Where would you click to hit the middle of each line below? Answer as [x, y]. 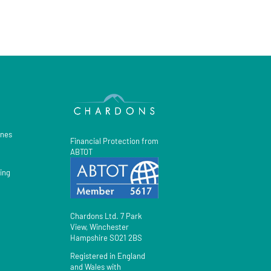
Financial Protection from [114, 141]
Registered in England [107, 256]
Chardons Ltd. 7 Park [106, 216]
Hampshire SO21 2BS [106, 238]
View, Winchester [99, 227]
